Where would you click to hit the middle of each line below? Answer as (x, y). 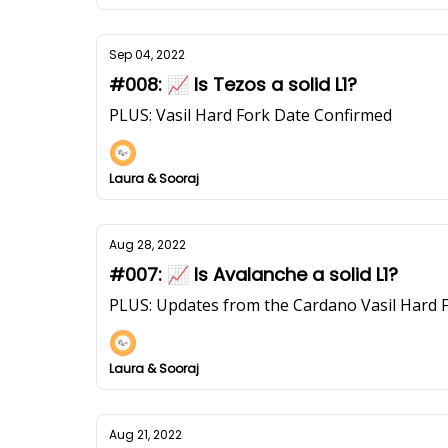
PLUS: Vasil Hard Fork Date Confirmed (250, 115)
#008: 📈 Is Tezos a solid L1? (233, 84)
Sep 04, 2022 (147, 54)
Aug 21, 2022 (145, 434)
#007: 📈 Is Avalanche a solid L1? (253, 274)
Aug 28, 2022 (147, 244)
